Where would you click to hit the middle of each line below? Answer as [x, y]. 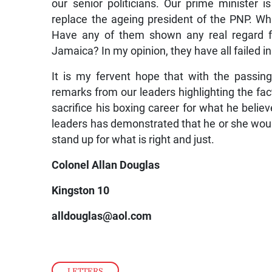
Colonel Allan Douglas [106, 165]
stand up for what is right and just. [133, 140]
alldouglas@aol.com [102, 216]
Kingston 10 [81, 191]
